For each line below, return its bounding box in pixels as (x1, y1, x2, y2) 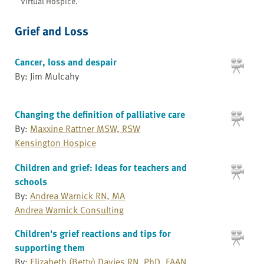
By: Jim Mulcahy (15, 68, 79, 83)
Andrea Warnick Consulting (15, 202, 124, 217)
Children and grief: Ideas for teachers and (15, 160, 187, 174)
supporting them (15, 240, 85, 255)
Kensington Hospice (15, 136, 96, 150)
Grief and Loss (15, 21, 88, 39)
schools (15, 174, 47, 189)
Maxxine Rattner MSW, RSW (30, 121, 140, 136)
